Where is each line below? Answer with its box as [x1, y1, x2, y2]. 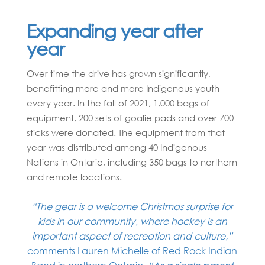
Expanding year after [26, 19, 202, 42]
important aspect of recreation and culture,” [32, 230, 233, 242]
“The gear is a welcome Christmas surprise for [31, 200, 234, 212]
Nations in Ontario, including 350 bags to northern [26, 156, 237, 167]
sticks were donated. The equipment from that [26, 127, 225, 138]
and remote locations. [26, 171, 122, 182]
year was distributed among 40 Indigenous [26, 141, 207, 153]
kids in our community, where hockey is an [37, 215, 227, 227]
